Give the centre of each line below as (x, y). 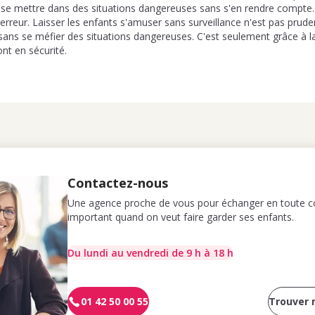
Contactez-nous (118, 183)
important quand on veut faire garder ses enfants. (181, 217)
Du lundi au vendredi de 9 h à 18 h (150, 252)
